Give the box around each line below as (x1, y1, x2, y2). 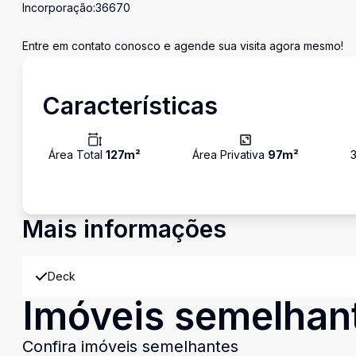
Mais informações (22, 215, 226, 243)
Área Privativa (192, 148, 269, 161)
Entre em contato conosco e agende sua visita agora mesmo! (22, 39, 343, 52)
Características (42, 91, 218, 120)
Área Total (48, 148, 106, 161)
